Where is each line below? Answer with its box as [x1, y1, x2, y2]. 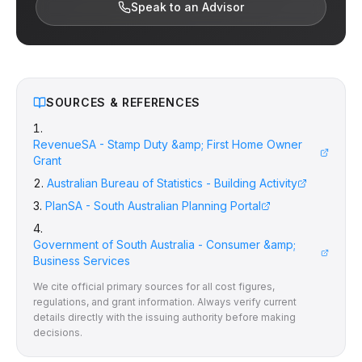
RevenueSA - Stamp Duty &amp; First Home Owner [33, 137, 302, 151]
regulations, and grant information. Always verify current [33, 296, 297, 308]
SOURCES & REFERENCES [46, 95, 200, 109]
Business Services [33, 254, 130, 267]
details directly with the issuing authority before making [33, 311, 296, 323]
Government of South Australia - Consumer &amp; [33, 238, 296, 251]
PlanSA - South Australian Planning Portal [45, 199, 261, 213]
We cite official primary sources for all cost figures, [33, 280, 275, 293]
